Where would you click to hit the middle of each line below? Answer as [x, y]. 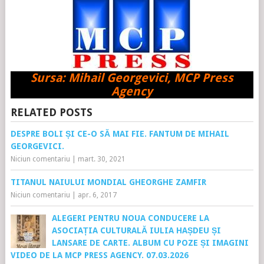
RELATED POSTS [51, 112]
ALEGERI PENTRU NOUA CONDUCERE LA [130, 218]
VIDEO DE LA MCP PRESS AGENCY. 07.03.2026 [99, 255]
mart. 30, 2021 [101, 159]
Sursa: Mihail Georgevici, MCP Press [132, 78]
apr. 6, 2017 [97, 195]
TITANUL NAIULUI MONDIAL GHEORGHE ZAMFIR [108, 182]
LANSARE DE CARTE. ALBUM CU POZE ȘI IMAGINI [150, 243]
